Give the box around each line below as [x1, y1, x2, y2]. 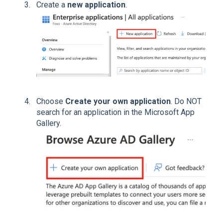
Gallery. [36, 118, 61, 128]
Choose [36, 97, 65, 107]
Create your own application [65, 97, 171, 107]
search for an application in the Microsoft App [36, 108, 195, 117]
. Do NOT [171, 97, 202, 107]
